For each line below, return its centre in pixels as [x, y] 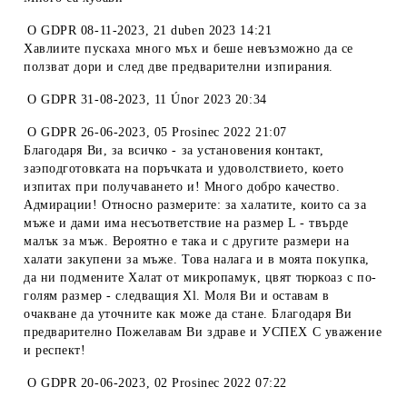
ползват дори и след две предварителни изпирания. [179, 67]
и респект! [55, 350]
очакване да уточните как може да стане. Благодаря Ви [188, 314]
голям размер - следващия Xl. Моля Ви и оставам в [177, 296]
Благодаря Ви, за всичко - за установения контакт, [174, 150]
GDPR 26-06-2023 [94, 132]
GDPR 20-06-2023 [94, 383]
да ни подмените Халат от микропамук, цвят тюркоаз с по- [200, 278]
